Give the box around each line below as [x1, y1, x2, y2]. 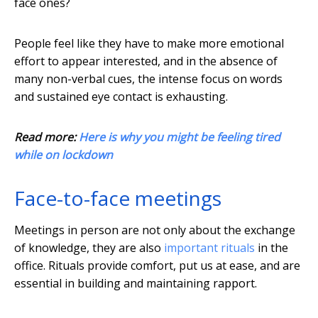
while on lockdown [14, 147, 113, 163]
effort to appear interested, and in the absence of [14, 53, 278, 70]
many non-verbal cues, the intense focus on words [14, 71, 283, 87]
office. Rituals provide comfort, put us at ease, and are [14, 258, 300, 274]
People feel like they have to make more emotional [14, 35, 284, 52]
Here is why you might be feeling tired [79, 129, 280, 146]
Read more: [14, 129, 79, 146]
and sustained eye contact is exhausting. [14, 89, 228, 105]
